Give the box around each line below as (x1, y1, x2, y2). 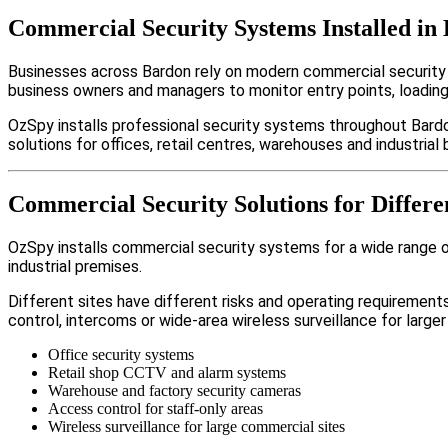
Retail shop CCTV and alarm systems (48, 364, 286, 382)
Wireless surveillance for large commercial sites (48, 418, 345, 436)
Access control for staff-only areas (48, 400, 263, 418)
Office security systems (48, 346, 194, 364)
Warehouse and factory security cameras (48, 382, 301, 400)
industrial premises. (8, 257, 142, 277)
